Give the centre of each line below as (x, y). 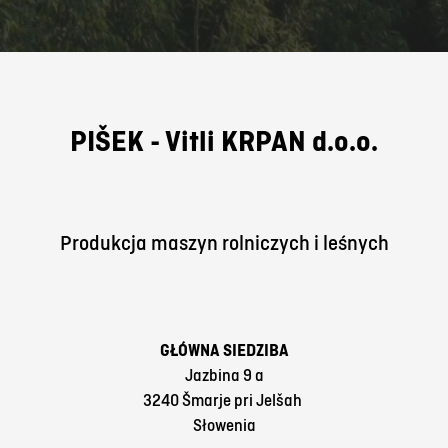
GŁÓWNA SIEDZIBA (224, 350)
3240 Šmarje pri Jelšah (224, 400)
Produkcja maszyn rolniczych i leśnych (224, 242)
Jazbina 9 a (224, 375)
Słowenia (224, 425)
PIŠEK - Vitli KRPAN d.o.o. (224, 140)
